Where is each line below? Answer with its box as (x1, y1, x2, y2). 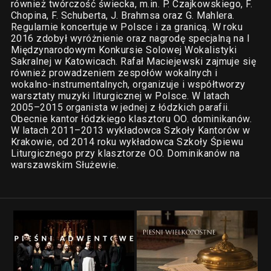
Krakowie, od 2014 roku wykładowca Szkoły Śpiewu (10, 136, 244, 148)
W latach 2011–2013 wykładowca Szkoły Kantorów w (10, 125, 250, 136)
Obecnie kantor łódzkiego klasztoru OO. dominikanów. (10, 113, 252, 125)
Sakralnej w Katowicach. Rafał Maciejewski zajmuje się (10, 56, 256, 67)
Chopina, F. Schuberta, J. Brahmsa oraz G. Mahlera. (10, 10, 235, 21)
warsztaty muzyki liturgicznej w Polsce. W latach (10, 90, 230, 102)
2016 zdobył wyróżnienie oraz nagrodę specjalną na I (10, 33, 250, 44)
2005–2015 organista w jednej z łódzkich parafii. (10, 102, 230, 113)
